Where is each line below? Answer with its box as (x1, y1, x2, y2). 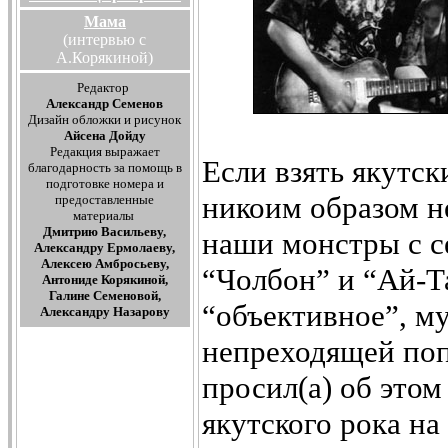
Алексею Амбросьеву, (41, 256, 169, 271)
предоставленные (55, 192, 155, 207)
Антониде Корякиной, (42, 272, 168, 287)
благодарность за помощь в (28, 160, 182, 175)
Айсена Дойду (64, 128, 146, 143)
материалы (73, 208, 137, 223)
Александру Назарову (40, 304, 170, 319)
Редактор (77, 80, 133, 95)
